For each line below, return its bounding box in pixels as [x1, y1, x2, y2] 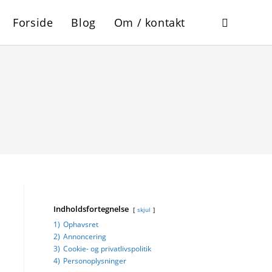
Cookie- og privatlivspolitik [63, 243, 151, 253]
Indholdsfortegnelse [53, 203, 129, 214]
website [221, 61, 253, 72]
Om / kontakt [114, 15, 185, 30]
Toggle [221, 16, 248, 27]
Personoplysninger [63, 256, 126, 265]
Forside [13, 15, 53, 30]
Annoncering [63, 231, 106, 241]
